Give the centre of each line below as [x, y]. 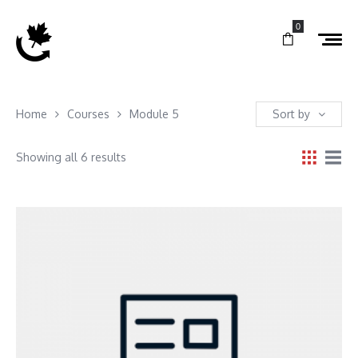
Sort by [291, 113]
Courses [88, 113]
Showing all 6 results [71, 157]
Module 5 [154, 113]
